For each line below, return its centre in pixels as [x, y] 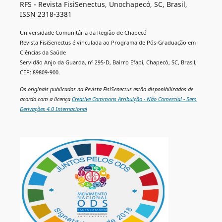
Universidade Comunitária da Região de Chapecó [83, 33]
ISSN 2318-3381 [46, 14]
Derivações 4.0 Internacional [53, 109]
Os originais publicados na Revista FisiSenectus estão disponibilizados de [106, 89]
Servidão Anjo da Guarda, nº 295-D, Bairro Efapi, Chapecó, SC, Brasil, [108, 63]
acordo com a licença [46, 99]
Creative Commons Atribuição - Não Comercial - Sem [134, 99]
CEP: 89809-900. [40, 73]
